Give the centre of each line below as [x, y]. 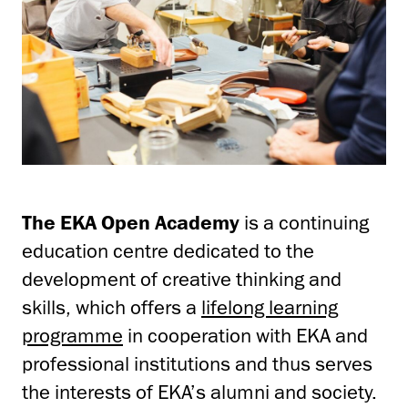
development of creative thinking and [182, 279]
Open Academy [170, 221]
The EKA [61, 221]
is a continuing [304, 222]
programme [72, 335]
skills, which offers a [112, 307]
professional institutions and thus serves [197, 363]
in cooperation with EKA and [245, 335]
